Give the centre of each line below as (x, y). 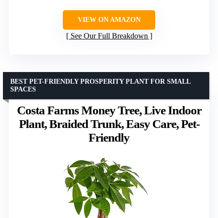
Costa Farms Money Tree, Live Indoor (109, 110)
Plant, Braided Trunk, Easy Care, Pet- (109, 124)
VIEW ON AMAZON (109, 19)
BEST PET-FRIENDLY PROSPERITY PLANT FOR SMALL (100, 81)
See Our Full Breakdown (109, 36)
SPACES (23, 89)
